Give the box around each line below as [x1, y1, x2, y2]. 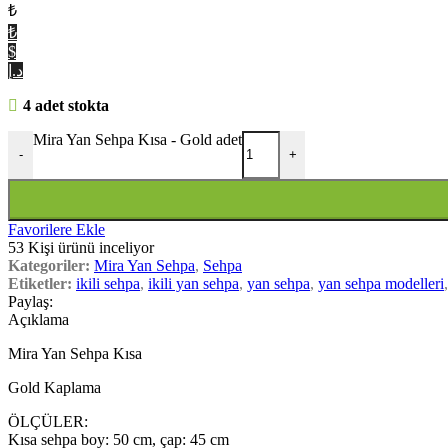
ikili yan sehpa [148, 274, 239, 292]
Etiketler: [8, 274, 72, 292]
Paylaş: [8, 292, 53, 310]
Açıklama [8, 310, 69, 328]
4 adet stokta [22, 96, 109, 114]
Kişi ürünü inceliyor [28, 238, 154, 256]
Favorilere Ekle [8, 220, 105, 238]
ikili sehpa [76, 274, 140, 292]
